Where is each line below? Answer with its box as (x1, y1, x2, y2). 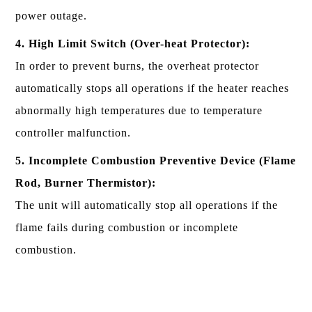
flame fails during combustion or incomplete (15, 221, 239, 233)
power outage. (15, 9, 88, 22)
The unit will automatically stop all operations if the (15, 198, 279, 211)
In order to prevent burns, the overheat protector (15, 59, 260, 72)
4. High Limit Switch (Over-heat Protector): (15, 37, 251, 49)
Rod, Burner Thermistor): (15, 176, 157, 189)
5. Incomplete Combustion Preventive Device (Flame (15, 154, 297, 166)
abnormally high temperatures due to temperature (15, 104, 263, 116)
